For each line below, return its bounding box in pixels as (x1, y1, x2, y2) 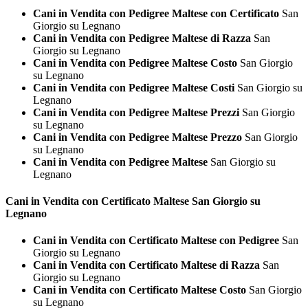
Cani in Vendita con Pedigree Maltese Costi (33, 81, 234, 93)
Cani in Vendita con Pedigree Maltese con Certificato (33, 7, 279, 19)
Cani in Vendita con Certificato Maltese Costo (33, 284, 246, 296)
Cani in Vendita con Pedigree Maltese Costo (33, 56, 237, 69)
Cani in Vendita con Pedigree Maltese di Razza (33, 32, 251, 44)
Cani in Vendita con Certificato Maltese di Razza (33, 259, 260, 272)
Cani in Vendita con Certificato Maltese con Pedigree (33, 234, 279, 247)
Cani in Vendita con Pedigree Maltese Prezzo (33, 131, 242, 143)
